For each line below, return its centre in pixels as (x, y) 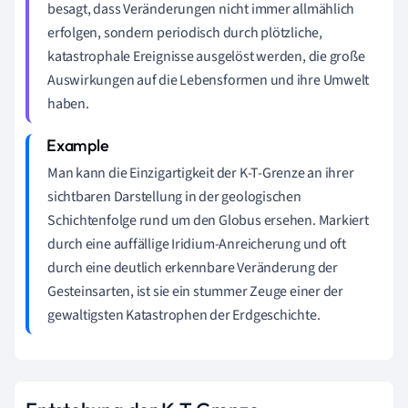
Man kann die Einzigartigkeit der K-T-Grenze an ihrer (201, 173)
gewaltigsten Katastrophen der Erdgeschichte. (184, 315)
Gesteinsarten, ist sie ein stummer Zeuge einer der (195, 291)
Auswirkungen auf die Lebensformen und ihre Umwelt (209, 80)
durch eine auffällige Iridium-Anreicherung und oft (197, 244)
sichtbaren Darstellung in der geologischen (174, 196)
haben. (68, 103)
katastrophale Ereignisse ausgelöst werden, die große (206, 56)
